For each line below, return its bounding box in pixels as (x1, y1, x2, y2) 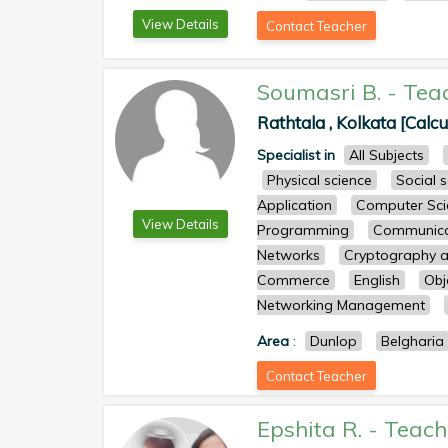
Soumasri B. (257, 78, 381, 106)
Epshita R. (257, 415, 362, 443)
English (354, 271, 400, 289)
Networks (257, 246, 320, 264)
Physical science (267, 171, 372, 189)
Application (257, 196, 332, 214)
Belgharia (381, 332, 444, 350)
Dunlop (310, 332, 357, 350)
